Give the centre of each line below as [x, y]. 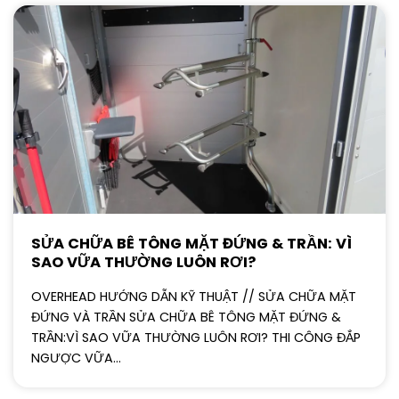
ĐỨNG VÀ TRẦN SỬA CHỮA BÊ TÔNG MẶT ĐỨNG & [186, 317]
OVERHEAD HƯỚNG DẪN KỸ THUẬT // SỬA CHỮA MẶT [194, 296]
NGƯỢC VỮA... [76, 358]
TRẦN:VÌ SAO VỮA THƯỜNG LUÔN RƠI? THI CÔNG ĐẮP [196, 337]
